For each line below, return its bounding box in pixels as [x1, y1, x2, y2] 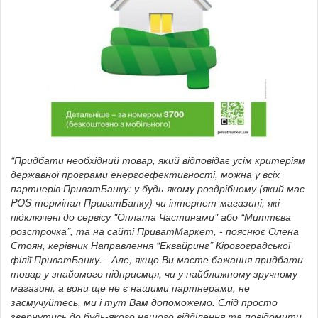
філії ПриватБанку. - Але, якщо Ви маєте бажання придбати [11, 252, 303, 267]
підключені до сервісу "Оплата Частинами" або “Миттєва [11, 209, 291, 224]
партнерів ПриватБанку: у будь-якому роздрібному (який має [11, 181, 305, 196]
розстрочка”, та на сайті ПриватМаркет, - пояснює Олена [11, 224, 299, 238]
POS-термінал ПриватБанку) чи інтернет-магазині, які [11, 195, 280, 210]
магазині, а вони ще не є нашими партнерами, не [11, 280, 250, 295]
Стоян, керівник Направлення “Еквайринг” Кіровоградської [11, 238, 290, 253]
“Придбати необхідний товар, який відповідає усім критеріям [11, 153, 305, 168]
